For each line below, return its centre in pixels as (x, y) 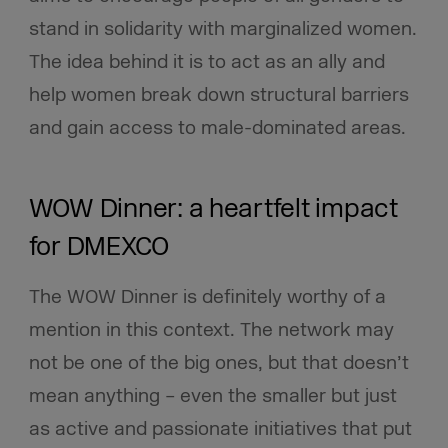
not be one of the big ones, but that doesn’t (218, 362)
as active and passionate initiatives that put (220, 428)
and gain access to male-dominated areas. (217, 127)
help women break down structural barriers (218, 94)
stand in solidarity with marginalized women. (222, 28)
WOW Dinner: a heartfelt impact (213, 209)
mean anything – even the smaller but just (212, 395)
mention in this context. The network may (211, 329)
